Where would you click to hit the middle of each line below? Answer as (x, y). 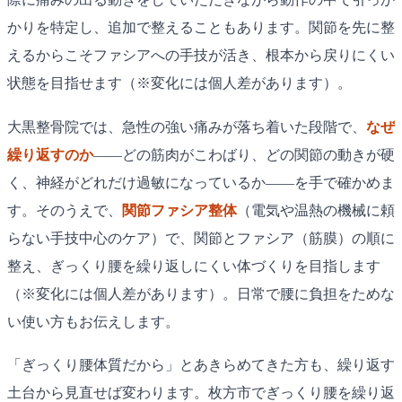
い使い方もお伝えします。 (93, 321)
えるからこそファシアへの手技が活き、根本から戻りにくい (201, 56)
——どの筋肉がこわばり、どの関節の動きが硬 (244, 154)
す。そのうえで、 (65, 210)
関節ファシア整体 (179, 210)
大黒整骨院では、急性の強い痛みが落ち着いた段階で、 (187, 127)
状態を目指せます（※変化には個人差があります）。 (179, 83)
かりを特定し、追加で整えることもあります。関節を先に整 (201, 28)
